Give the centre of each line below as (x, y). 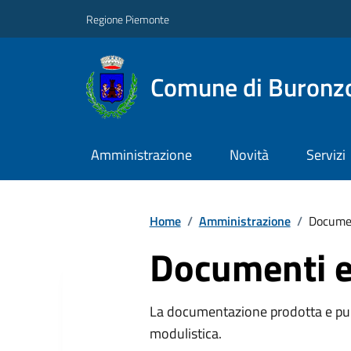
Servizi (326, 155)
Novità (249, 155)
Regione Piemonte (128, 19)
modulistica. (185, 333)
